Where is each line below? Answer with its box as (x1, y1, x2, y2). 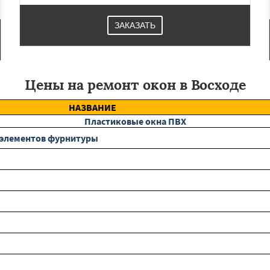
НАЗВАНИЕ (68, 101, 116, 113)
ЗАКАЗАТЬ (115, 20, 155, 30)
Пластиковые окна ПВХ (84, 115, 186, 127)
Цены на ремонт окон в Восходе (24, 76, 246, 93)
